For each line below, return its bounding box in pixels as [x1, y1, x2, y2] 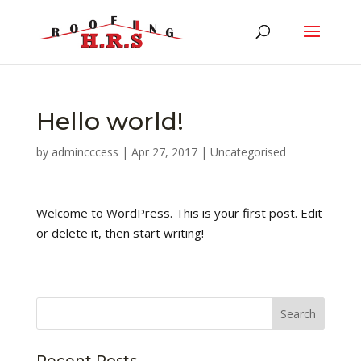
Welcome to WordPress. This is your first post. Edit [35, 205, 322, 221]
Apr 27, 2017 [131, 144, 197, 160]
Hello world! [35, 106, 184, 136]
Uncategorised [210, 144, 286, 160]
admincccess [51, 144, 118, 160]
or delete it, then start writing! [35, 225, 204, 241]
